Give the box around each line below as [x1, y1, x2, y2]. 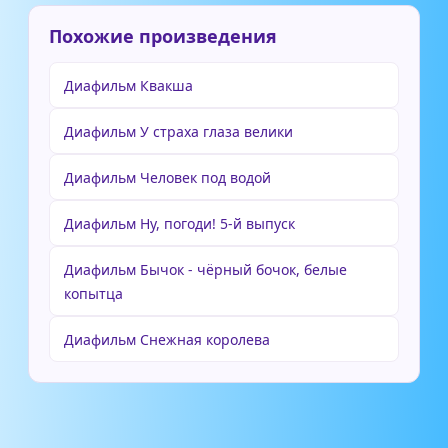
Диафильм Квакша [64, 76, 193, 96]
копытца [64, 284, 123, 304]
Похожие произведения [49, 24, 277, 49]
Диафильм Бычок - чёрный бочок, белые [64, 260, 347, 280]
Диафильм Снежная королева [64, 330, 270, 350]
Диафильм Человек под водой [64, 168, 271, 188]
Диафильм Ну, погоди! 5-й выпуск [64, 214, 295, 234]
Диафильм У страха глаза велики [64, 122, 293, 142]
